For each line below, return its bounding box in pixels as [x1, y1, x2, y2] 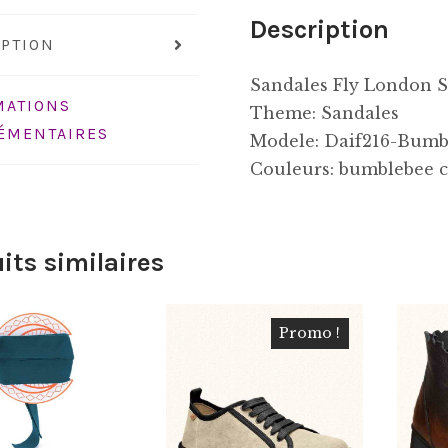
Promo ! [279, 323, 341, 342]
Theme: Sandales [250, 102, 400, 123]
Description [250, 13, 390, 45]
